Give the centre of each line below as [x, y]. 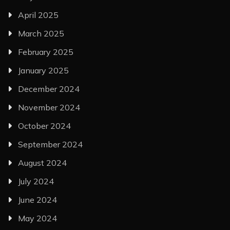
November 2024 [49, 108]
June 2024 [37, 200]
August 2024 [42, 163]
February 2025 [46, 52]
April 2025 [38, 15]
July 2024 [36, 181]
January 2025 [43, 71]
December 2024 [49, 89]
